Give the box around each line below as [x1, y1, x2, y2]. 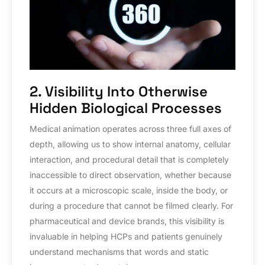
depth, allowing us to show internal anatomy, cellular [30, 138, 231, 149]
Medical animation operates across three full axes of [30, 123, 231, 134]
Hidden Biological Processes [30, 98, 222, 117]
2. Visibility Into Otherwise [30, 82, 208, 101]
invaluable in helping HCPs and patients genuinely [30, 231, 222, 241]
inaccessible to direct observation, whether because [30, 169, 231, 180]
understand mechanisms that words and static [30, 246, 209, 257]
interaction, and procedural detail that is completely [30, 154, 229, 164]
